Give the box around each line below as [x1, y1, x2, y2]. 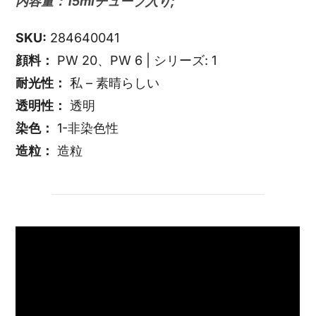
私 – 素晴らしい [66, 75, 160, 90]
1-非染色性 [54, 120, 119, 135]
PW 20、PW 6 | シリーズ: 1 [54, 52, 217, 68]
